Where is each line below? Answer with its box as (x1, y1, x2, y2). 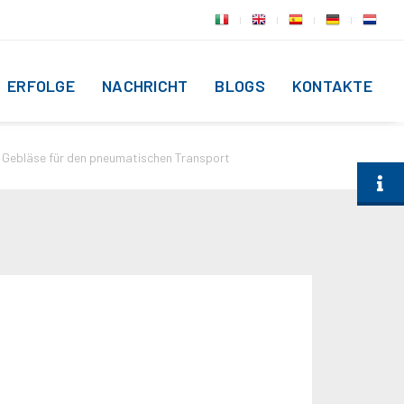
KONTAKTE (291, 76, 372, 96)
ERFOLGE (7, 76, 76, 96)
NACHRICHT (102, 76, 188, 96)
